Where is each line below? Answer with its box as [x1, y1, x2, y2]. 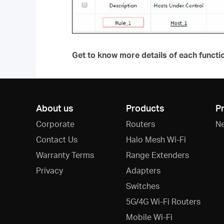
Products [125, 102, 164, 113]
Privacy [36, 165, 63, 175]
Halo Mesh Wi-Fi [125, 134, 186, 144]
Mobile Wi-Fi [125, 211, 172, 222]
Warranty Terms [36, 149, 94, 160]
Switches [125, 180, 159, 191]
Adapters [125, 165, 160, 175]
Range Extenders [125, 149, 189, 160]
